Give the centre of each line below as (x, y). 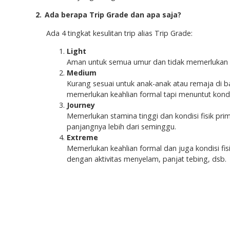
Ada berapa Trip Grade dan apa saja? (113, 14)
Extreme (82, 138)
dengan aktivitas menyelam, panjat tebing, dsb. (147, 159)
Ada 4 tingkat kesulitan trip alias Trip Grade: (119, 33)
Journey (81, 105)
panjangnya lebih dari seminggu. (121, 127)
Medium (82, 73)
